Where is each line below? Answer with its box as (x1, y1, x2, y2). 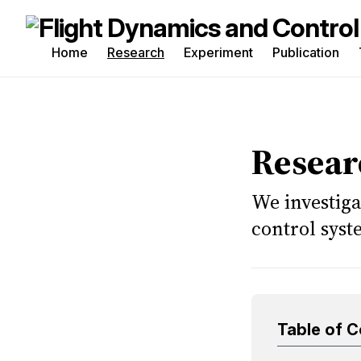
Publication (272, 44, 339, 60)
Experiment (184, 44, 253, 60)
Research (107, 44, 164, 60)
